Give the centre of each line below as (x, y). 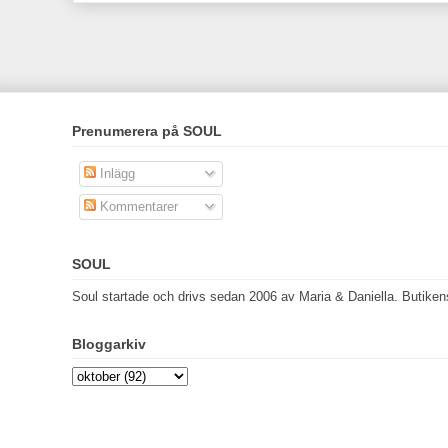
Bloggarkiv (109, 343)
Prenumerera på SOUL (147, 131)
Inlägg (115, 174)
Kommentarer (136, 206)
